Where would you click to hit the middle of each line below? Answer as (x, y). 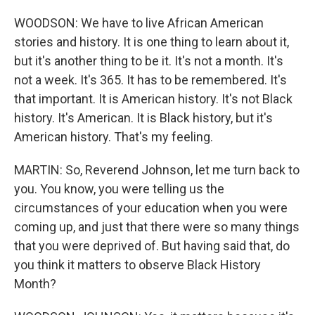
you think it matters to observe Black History (137, 265)
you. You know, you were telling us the (119, 189)
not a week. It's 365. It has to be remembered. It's (150, 80)
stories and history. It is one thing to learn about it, (152, 42)
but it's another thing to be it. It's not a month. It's (149, 61)
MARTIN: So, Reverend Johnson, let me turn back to (157, 170)
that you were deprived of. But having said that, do (152, 246)
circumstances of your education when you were (151, 208)
